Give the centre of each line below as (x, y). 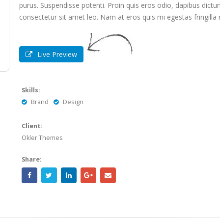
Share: (31, 159)
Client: (32, 126)
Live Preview (57, 54)
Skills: (31, 90)
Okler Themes (42, 137)
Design (73, 102)
